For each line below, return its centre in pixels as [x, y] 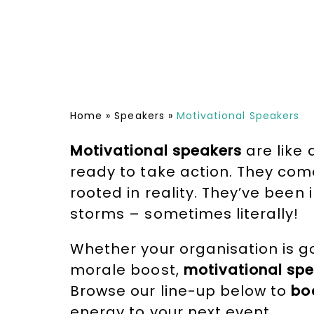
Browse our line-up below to [181, 291]
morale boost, [127, 269]
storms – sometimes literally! [185, 213]
